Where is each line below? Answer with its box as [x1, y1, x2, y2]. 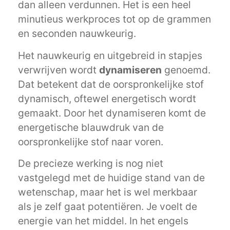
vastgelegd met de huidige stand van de [18, 171, 205, 184]
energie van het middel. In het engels [18, 215, 188, 227]
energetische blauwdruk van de [18, 121, 164, 133]
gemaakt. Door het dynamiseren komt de [18, 106, 206, 119]
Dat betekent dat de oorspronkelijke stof [18, 78, 204, 90]
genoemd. [162, 63, 210, 76]
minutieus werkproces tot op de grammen [18, 13, 211, 26]
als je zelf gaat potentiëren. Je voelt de [18, 200, 197, 213]
